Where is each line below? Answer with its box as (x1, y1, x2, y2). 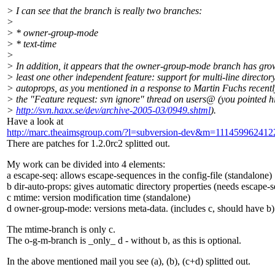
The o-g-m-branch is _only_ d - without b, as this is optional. (7, 235, 241, 246)
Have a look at (7, 116, 63, 127)
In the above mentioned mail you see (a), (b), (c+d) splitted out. (7, 256, 250, 267)
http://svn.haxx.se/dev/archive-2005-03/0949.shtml (16, 105, 211, 116)
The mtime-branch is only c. (7, 224, 115, 235)
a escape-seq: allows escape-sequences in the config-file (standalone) (7, 170, 272, 181)
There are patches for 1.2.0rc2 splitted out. (7, 138, 170, 149)
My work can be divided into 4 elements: (7, 159, 165, 170)
